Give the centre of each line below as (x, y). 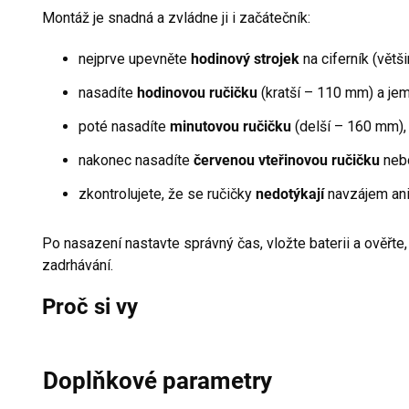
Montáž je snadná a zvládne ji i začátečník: (176, 17)
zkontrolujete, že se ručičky (167, 194)
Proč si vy (90, 306)
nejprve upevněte (135, 58)
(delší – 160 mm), (349, 126)
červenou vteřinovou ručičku (287, 160)
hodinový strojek (245, 58)
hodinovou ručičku (197, 92)
